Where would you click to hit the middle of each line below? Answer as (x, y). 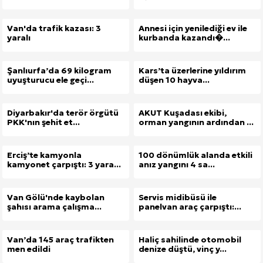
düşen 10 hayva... (174, 80)
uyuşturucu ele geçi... (50, 80)
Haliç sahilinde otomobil (190, 240)
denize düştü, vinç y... (183, 249)
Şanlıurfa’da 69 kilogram (59, 70)
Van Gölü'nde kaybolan (56, 197)
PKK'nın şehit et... (43, 122)
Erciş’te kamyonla (44, 155)
